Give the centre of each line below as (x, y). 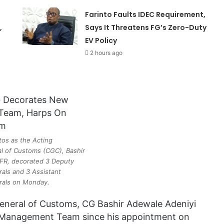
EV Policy (101, 40)
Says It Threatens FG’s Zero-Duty (146, 27)
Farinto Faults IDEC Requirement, (145, 14)
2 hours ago (106, 52)
